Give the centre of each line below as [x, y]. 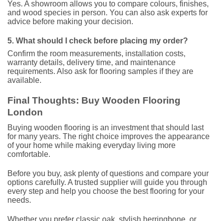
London [25, 112]
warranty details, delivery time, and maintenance [92, 62]
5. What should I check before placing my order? [98, 40]
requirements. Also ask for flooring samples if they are [100, 71]
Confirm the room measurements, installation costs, [96, 53]
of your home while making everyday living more [92, 145]
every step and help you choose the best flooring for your [106, 191]
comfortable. [29, 154]
